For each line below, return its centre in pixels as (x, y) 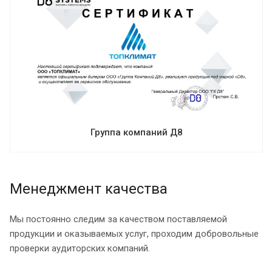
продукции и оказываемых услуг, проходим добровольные (134, 233)
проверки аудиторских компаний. (80, 248)
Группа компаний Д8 (136, 132)
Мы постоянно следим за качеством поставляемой (118, 219)
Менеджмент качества (89, 189)
